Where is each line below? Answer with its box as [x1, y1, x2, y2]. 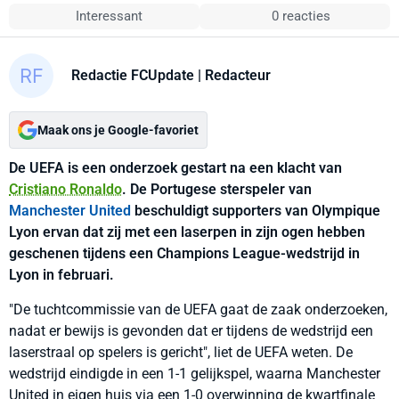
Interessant [76, 8, 143, 24]
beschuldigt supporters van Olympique [131, 202, 380, 219]
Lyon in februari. [9, 266, 114, 283]
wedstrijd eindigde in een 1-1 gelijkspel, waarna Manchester [9, 365, 380, 382]
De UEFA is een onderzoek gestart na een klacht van [9, 159, 342, 176]
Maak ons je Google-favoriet [37, 123, 199, 137]
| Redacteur [194, 66, 271, 84]
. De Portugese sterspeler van [122, 181, 312, 198]
